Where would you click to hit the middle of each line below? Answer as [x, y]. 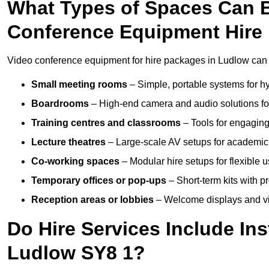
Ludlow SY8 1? [76, 253]
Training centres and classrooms [106, 123]
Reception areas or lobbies [92, 200]
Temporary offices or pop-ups [99, 181]
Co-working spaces [75, 162]
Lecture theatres [68, 142]
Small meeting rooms [79, 85]
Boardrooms [60, 104]
